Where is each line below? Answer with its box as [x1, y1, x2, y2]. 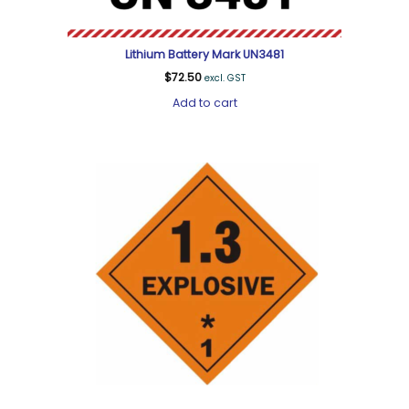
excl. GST [204, 72, 246, 85]
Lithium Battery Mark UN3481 [125, 47, 284, 63]
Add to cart [172, 95, 237, 111]
